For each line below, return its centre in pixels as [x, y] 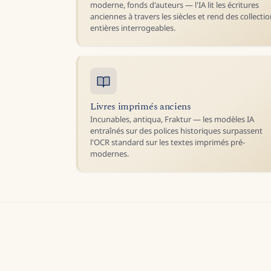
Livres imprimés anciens [141, 106]
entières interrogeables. [133, 28]
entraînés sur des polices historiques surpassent [176, 131]
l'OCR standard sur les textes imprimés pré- [168, 142]
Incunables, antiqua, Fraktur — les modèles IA [172, 119]
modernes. [109, 154]
